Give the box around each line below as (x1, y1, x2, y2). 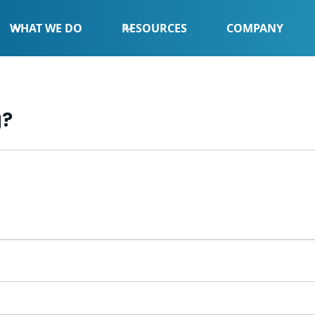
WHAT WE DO (10, 20, 83, 36)
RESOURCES (122, 20, 188, 36)
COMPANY (226, 20, 284, 36)
